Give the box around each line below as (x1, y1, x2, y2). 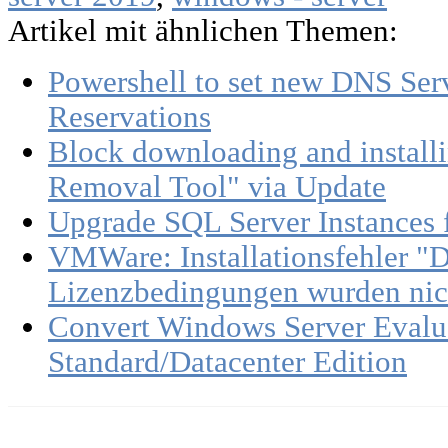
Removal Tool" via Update (48, 169, 386, 204)
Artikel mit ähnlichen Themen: (8, 13, 398, 48)
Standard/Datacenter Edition (48, 344, 407, 379)
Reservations (48, 99, 211, 134)
